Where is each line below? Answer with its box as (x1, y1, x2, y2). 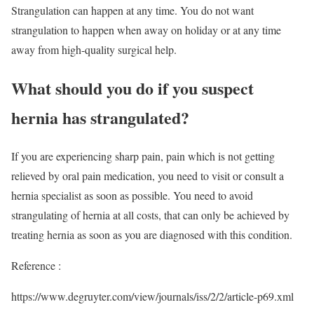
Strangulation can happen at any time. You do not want (11, 3, 254, 18)
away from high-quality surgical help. (11, 42, 177, 57)
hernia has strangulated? (11, 105, 189, 130)
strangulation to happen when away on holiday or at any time (11, 22, 281, 38)
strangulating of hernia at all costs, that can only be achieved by (11, 207, 289, 223)
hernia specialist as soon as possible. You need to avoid (11, 188, 253, 203)
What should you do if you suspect (11, 76, 254, 101)
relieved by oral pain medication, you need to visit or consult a (11, 168, 284, 184)
